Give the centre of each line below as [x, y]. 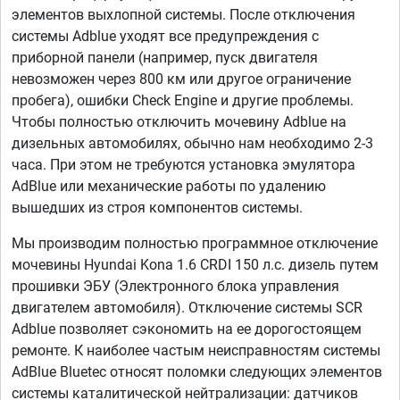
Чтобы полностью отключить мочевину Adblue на [179, 122]
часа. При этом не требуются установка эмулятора [183, 165]
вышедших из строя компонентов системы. [157, 208]
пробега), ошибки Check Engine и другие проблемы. [183, 101]
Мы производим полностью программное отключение [195, 244]
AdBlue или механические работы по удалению [169, 187]
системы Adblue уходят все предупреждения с [165, 37]
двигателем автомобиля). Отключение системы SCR [187, 308]
